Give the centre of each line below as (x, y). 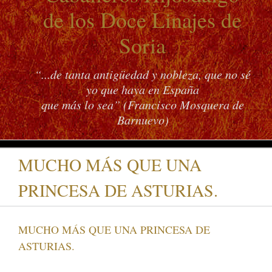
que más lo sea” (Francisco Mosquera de (143, 105)
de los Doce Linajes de (142, 20)
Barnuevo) (143, 120)
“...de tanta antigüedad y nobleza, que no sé (143, 74)
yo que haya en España (143, 90)
